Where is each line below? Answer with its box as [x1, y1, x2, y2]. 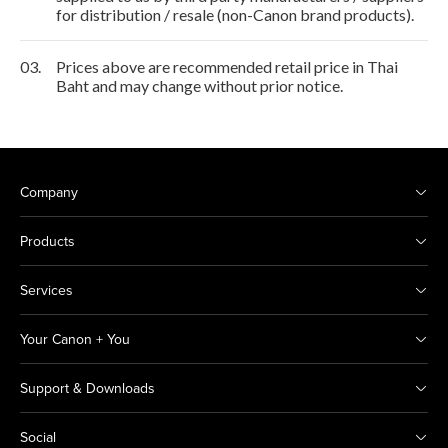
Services [20, 280, 73, 301]
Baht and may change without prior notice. [56, 76, 343, 96]
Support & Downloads [20, 378, 155, 399]
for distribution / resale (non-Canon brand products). [56, 5, 414, 25]
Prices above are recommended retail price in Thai [56, 57, 398, 77]
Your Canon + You [20, 329, 130, 350]
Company [20, 182, 78, 203]
